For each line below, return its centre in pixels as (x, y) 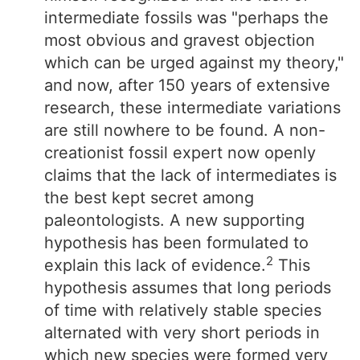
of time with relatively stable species (183, 310)
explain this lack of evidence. (155, 265)
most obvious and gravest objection (180, 40)
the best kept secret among (149, 198)
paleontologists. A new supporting (174, 220)
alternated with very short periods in (182, 333)
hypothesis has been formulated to (176, 243)
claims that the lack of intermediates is (190, 175)
